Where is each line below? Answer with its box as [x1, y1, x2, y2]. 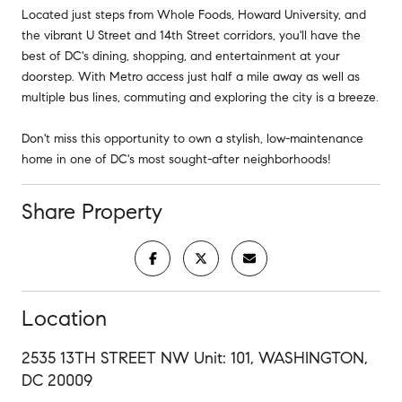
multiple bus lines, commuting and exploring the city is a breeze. [22, 89, 379, 105]
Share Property [22, 197, 162, 225]
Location [22, 304, 107, 332]
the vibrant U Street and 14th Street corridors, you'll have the [22, 27, 361, 43]
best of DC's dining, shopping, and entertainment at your [22, 48, 340, 64]
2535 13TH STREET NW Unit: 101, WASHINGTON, [22, 347, 368, 368]
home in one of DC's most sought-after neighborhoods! [22, 151, 331, 167]
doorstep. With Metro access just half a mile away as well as [22, 68, 360, 84]
